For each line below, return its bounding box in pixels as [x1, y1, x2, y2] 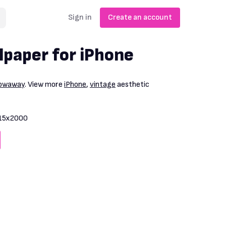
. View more [25, 80, 64, 90]
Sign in [68, 13, 92, 22]
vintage [90, 80, 116, 90]
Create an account [107, 13, 172, 22]
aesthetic [116, 80, 149, 90]
